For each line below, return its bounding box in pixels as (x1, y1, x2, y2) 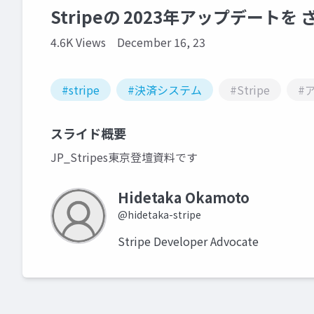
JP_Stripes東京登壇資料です (50, 149, 198, 165)
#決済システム (128, 81, 202, 98)
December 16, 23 (117, 34, 205, 50)
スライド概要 (50, 124, 126, 142)
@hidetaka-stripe (118, 207, 201, 221)
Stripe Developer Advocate (118, 233, 259, 250)
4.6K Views (50, 34, 106, 50)
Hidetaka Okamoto (118, 187, 250, 207)
